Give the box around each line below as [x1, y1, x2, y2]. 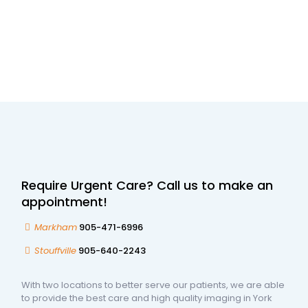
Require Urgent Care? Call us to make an [21, 176, 274, 194]
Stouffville [34, 243, 76, 257]
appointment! [21, 192, 108, 210]
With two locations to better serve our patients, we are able [21, 278, 285, 291]
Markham [34, 220, 77, 234]
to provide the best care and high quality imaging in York [21, 291, 273, 305]
